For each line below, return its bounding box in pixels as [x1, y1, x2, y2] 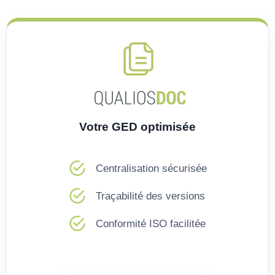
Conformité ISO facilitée [96, 217, 206, 230]
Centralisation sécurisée [96, 162, 207, 174]
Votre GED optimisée [79, 120, 196, 134]
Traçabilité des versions [96, 190, 205, 202]
